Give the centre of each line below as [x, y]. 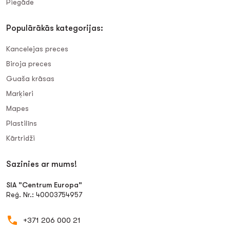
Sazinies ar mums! [42, 164]
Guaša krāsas [30, 79]
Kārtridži [21, 138]
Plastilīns [22, 123]
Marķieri [20, 93]
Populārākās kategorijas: [55, 28]
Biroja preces [29, 64]
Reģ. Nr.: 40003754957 [44, 195]
